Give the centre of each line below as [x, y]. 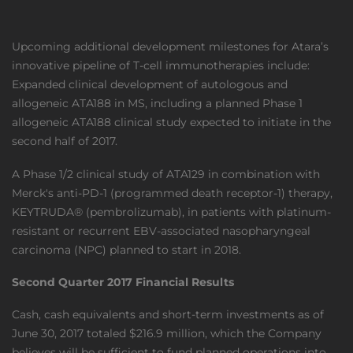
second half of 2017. [65, 141]
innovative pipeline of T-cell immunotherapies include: [161, 65]
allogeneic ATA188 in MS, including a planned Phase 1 [157, 103]
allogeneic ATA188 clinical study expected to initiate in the [171, 122]
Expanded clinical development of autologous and [150, 84]
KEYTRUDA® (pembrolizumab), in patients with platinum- [171, 212]
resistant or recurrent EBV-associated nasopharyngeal [161, 231]
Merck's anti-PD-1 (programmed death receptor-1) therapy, [172, 193]
